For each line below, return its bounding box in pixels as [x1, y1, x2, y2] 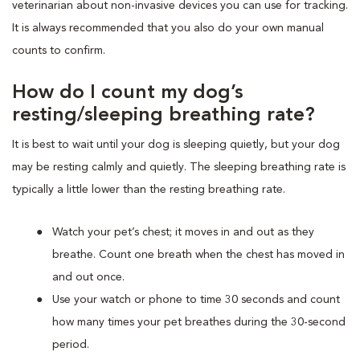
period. [52, 338, 89, 350]
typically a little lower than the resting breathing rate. [12, 183, 285, 195]
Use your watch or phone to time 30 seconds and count [52, 293, 340, 305]
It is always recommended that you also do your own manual [12, 22, 324, 34]
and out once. [52, 271, 125, 283]
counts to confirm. [12, 44, 105, 56]
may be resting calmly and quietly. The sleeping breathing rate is [12, 161, 346, 173]
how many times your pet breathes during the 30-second [52, 316, 346, 328]
